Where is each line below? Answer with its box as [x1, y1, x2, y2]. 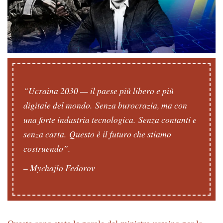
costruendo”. [23, 142, 73, 155]
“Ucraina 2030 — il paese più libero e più [23, 85, 174, 97]
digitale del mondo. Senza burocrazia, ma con [23, 99, 187, 111]
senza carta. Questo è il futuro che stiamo [23, 128, 171, 140]
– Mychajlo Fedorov [23, 162, 95, 174]
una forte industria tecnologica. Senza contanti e [23, 113, 197, 126]
